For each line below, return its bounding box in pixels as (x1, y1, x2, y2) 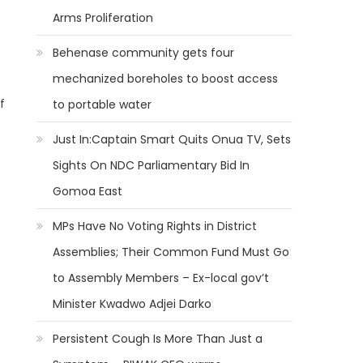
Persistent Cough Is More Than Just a (53, 331, 263, 347)
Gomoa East (53, 183, 123, 199)
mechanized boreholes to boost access (53, 70, 279, 87)
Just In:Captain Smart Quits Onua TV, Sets (53, 131, 292, 147)
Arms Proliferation (53, 10, 154, 26)
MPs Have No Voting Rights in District (53, 218, 258, 234)
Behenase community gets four (53, 45, 235, 61)
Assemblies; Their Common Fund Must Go (53, 244, 290, 260)
